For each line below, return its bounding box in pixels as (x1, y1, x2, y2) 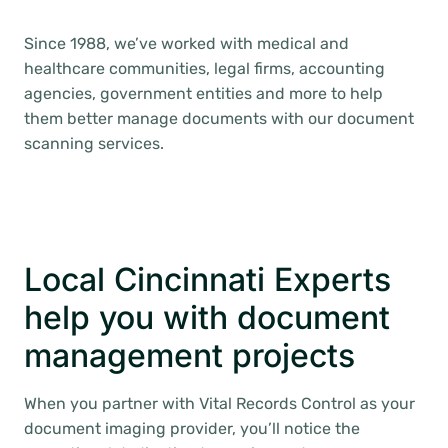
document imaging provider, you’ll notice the (24, 419, 360, 438)
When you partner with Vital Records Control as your (24, 394, 415, 413)
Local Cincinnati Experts (24, 260, 391, 299)
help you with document (24, 298, 390, 337)
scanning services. (24, 134, 164, 153)
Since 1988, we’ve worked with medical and (24, 34, 349, 53)
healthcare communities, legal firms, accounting (24, 59, 385, 78)
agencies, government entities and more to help (24, 84, 383, 103)
